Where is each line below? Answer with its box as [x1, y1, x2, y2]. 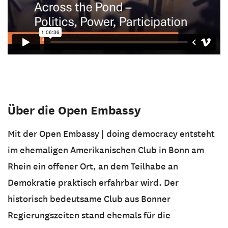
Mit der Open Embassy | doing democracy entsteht [8, 128, 215, 139]
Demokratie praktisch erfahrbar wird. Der [8, 177, 179, 188]
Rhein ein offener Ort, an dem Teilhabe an [8, 160, 178, 172]
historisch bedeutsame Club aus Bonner [8, 193, 170, 205]
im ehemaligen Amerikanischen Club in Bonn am [8, 144, 204, 156]
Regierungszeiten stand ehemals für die [8, 209, 170, 221]
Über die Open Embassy [8, 102, 141, 118]
